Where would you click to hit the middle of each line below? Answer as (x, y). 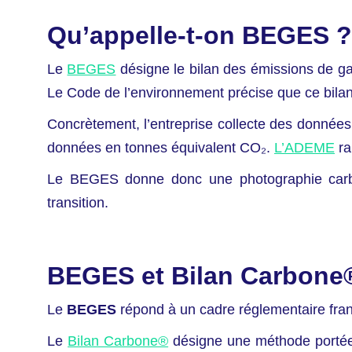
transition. (78, 203)
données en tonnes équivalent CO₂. (161, 148)
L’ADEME (304, 148)
